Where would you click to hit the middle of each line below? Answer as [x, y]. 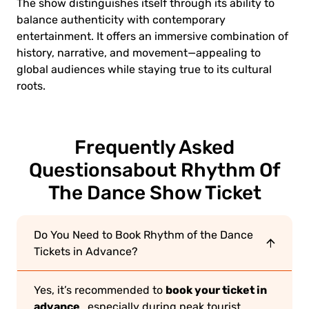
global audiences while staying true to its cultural [144, 69]
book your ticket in [216, 290]
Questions [75, 170]
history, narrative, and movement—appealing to [139, 53]
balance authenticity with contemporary [121, 20]
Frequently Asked [154, 147]
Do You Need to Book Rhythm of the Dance [143, 235]
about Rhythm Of [201, 170]
